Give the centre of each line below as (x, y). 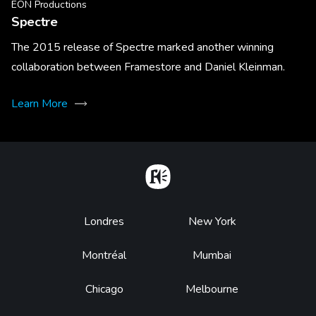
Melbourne (212, 290)
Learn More (39, 104)
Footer (104, 224)
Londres (104, 222)
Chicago (104, 290)
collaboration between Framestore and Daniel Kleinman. (148, 67)
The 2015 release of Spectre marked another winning (142, 48)
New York (212, 222)
